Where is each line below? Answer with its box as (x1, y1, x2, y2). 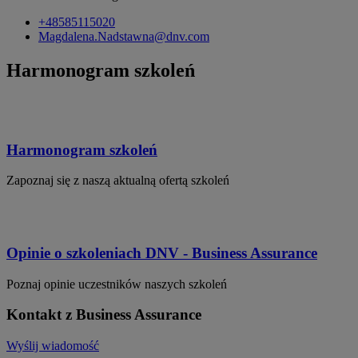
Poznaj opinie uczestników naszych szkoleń (6, 276, 227, 291)
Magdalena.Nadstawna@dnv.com (38, 30, 209, 44)
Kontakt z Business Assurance (6, 306, 201, 324)
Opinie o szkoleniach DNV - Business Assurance (6, 245, 317, 262)
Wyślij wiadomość (6, 339, 99, 353)
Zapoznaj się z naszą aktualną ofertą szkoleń (6, 173, 229, 188)
